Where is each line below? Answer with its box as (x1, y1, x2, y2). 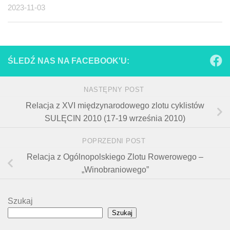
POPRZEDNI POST (82, 137, 148, 145)
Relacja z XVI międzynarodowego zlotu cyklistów (26, 101, 204, 110)
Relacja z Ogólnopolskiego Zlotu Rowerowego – (27, 152, 203, 162)
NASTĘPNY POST (84, 86, 146, 94)
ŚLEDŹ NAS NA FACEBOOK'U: (8, 56, 129, 66)
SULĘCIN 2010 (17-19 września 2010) (45, 114, 185, 123)
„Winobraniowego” (81, 165, 149, 175)
